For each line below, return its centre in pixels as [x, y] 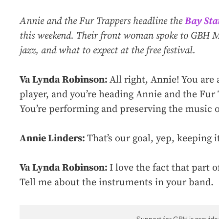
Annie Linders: [53, 139]
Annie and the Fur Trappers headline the [102, 22]
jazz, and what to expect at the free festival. [108, 51]
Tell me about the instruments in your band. [117, 183]
